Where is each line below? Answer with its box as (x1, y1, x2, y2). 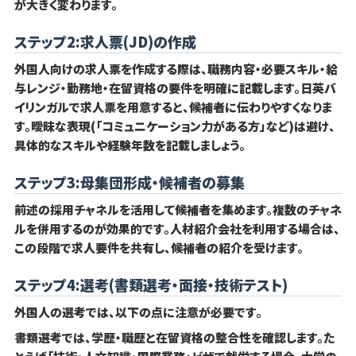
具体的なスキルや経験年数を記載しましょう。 (14, 137, 246, 154)
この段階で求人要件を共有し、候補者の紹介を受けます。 (14, 239, 304, 257)
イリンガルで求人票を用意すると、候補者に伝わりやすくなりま (14, 99, 332, 116)
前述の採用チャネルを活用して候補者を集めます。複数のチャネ (14, 201, 342, 219)
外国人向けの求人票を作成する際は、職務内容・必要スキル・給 (14, 60, 338, 78)
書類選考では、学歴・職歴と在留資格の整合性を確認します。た (14, 329, 335, 346)
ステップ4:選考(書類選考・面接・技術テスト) (14, 274, 288, 296)
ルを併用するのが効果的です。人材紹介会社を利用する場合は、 (14, 220, 340, 238)
